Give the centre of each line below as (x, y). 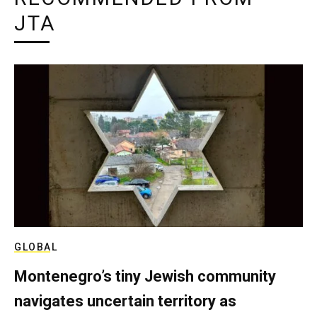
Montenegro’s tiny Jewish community (145, 276)
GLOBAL (36, 247)
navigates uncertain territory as (125, 301)
